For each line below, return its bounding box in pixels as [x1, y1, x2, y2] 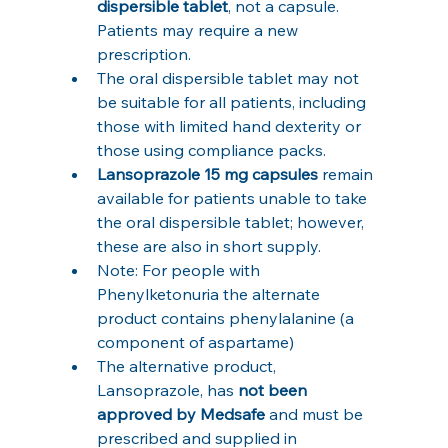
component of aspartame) [96, 331, 294, 352]
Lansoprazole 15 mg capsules [96, 163, 318, 184]
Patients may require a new [96, 19, 302, 40]
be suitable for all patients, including [96, 91, 370, 112]
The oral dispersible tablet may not [96, 67, 363, 88]
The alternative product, [96, 355, 280, 376]
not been [237, 379, 311, 400]
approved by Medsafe [96, 403, 265, 424]
